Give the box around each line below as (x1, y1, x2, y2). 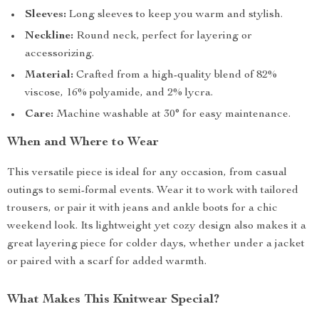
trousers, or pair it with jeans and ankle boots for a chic (7, 203, 278, 214)
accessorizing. (25, 48, 94, 60)
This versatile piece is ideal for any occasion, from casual (7, 167, 287, 179)
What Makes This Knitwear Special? (7, 293, 219, 306)
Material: (25, 70, 73, 81)
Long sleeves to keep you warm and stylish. (66, 9, 283, 21)
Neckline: (25, 31, 73, 42)
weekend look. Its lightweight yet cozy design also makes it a (7, 221, 306, 232)
